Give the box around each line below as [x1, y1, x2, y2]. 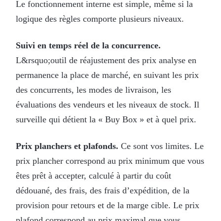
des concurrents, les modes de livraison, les [16, 84, 171, 95]
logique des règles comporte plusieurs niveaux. [16, 13, 184, 24]
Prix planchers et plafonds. [16, 141, 118, 151]
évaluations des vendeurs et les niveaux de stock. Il [16, 99, 199, 110]
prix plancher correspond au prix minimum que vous [16, 155, 204, 166]
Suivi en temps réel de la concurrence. [16, 40, 161, 50]
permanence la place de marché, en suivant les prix [16, 70, 199, 80]
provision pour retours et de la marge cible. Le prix [16, 200, 199, 210]
